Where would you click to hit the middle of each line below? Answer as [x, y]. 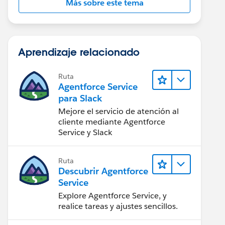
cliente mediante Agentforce [112, 122]
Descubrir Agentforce [103, 171]
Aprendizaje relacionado [79, 52]
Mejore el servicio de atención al [119, 111]
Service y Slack [85, 132]
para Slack [80, 98]
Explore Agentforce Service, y [113, 196]
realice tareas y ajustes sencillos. [118, 206]
